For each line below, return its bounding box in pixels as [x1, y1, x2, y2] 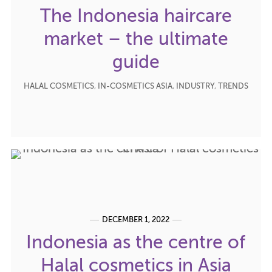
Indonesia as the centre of [26, 234, 246, 253]
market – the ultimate [43, 30, 228, 49]
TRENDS [217, 82, 248, 90]
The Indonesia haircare [39, 7, 232, 26]
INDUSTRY [175, 82, 214, 90]
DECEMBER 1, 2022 [102, 216, 170, 224]
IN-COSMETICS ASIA [97, 82, 172, 90]
